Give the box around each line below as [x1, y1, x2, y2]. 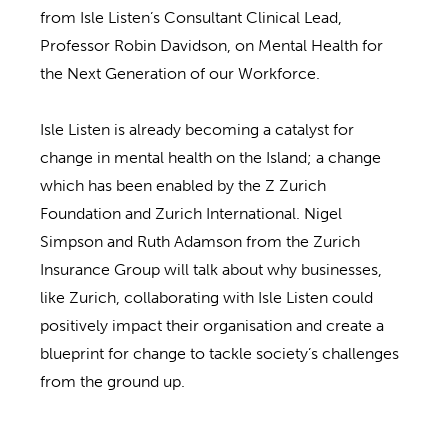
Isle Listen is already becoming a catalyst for [40, 120, 354, 140]
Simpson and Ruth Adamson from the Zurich [40, 232, 360, 252]
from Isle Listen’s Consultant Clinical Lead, [40, 8, 342, 28]
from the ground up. [40, 372, 189, 392]
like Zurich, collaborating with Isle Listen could [40, 288, 373, 308]
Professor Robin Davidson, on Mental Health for [40, 36, 383, 56]
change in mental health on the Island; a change [40, 148, 381, 168]
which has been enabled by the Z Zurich [40, 176, 326, 196]
